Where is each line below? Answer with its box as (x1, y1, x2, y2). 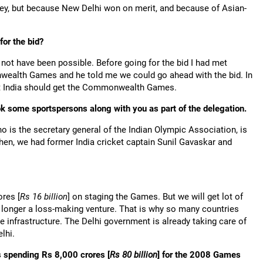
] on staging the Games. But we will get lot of (68, 191, 243, 202)
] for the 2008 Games (157, 249, 241, 260)
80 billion (122, 249, 157, 260)
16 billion (32, 191, 68, 202)
